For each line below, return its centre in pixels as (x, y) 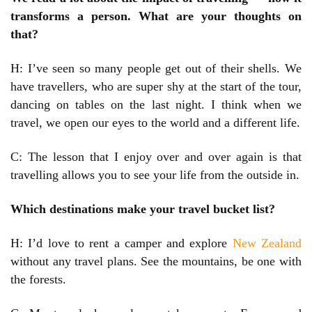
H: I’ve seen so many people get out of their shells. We (156, 69)
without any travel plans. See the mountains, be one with (156, 262)
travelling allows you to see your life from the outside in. (155, 175)
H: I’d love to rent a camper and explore (122, 243)
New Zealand (267, 243)
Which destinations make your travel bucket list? (143, 209)
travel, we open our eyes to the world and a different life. (155, 123)
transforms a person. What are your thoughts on (156, 16)
